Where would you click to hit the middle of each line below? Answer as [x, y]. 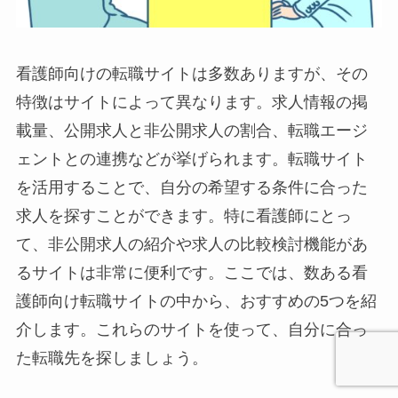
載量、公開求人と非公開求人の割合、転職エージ [191, 131]
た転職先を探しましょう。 [111, 358]
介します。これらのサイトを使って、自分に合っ [191, 330]
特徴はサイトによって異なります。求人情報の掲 [191, 103]
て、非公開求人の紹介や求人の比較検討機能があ [191, 245]
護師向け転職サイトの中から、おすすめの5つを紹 [196, 302]
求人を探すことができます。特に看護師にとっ [183, 216]
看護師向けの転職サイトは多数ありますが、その [191, 74]
